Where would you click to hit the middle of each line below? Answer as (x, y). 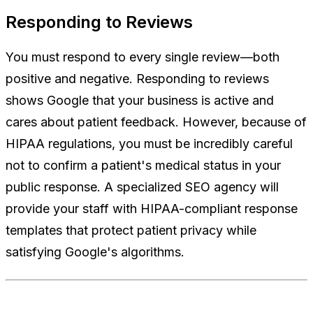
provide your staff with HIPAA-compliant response (152, 208)
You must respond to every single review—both (143, 57)
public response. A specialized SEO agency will (142, 187)
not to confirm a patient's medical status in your (143, 165)
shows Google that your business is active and (140, 100)
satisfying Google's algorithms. (95, 252)
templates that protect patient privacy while (131, 230)
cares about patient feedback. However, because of (156, 122)
